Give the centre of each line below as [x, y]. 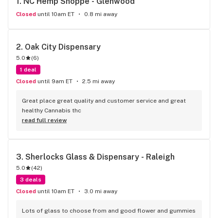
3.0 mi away [101, 191]
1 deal [28, 70]
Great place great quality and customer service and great [104, 101]
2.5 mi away [99, 81]
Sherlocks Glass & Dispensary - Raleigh [100, 157]
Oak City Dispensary [63, 47]
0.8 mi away [101, 14]
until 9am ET [55, 81]
